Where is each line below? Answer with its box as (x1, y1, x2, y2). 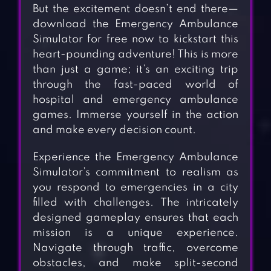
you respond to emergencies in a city (32, 182, 239, 194)
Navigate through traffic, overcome (32, 243, 239, 254)
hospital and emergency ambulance (32, 94, 239, 106)
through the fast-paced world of (32, 79, 239, 91)
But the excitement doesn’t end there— (32, 4, 239, 15)
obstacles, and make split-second (32, 258, 239, 269)
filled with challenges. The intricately (32, 197, 239, 209)
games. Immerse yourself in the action (32, 109, 239, 121)
